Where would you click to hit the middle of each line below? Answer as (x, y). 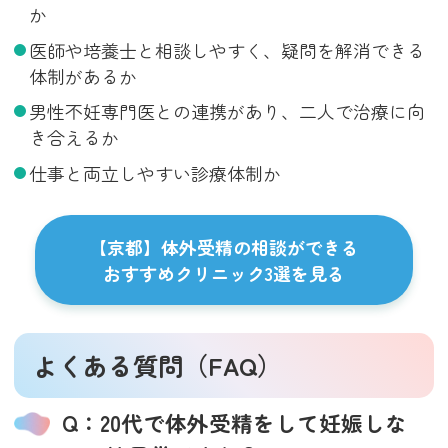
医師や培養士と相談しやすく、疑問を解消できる (226, 49)
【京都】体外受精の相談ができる (224, 246)
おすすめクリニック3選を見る (224, 272)
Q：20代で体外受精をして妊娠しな (235, 423)
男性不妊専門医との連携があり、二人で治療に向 (226, 111)
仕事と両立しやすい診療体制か (154, 172)
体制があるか (82, 75)
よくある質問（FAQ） (158, 364)
